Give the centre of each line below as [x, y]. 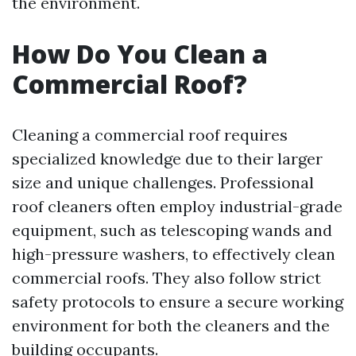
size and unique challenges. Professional [163, 182]
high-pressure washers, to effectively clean [174, 254]
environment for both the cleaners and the [171, 325]
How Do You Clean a [140, 54]
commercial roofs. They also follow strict [166, 278]
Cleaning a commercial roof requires [150, 135]
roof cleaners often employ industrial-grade [177, 206]
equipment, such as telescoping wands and [172, 230]
